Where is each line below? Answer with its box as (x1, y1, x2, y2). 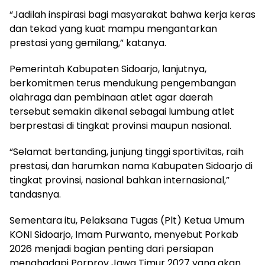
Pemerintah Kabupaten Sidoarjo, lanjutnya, (9, 62, 206, 76)
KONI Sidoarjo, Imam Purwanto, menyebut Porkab (9, 227, 238, 241)
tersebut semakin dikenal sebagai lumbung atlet (9, 104, 234, 118)
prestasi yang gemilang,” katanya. (9, 35, 166, 50)
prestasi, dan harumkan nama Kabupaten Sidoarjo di (9, 159, 253, 173)
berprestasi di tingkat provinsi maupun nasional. (9, 118, 231, 132)
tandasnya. (9, 187, 61, 201)
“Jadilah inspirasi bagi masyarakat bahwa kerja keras (9, 7, 256, 21)
